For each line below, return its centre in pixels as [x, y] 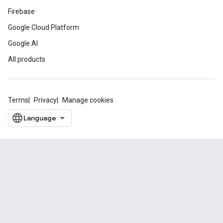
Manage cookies [88, 100]
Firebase [21, 11]
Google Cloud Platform [44, 27]
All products [27, 59]
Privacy [45, 100]
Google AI [23, 43]
